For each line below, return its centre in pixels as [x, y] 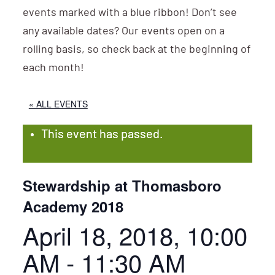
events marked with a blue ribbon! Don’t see [130, 13]
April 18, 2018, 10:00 [135, 235]
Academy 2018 [73, 206]
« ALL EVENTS [58, 104]
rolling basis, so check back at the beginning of [136, 50]
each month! [53, 68]
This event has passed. [102, 135]
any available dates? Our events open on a [123, 32]
